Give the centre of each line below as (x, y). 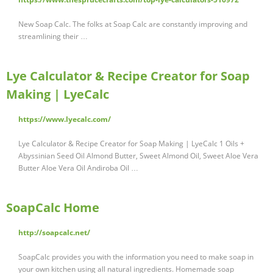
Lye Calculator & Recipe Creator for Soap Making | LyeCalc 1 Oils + (131, 144)
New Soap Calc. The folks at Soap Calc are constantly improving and (133, 24)
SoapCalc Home (53, 208)
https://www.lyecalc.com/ (65, 119)
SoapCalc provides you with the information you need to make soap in (136, 257)
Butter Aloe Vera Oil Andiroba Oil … (78, 168)
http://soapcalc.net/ (54, 233)
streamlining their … (53, 37)
